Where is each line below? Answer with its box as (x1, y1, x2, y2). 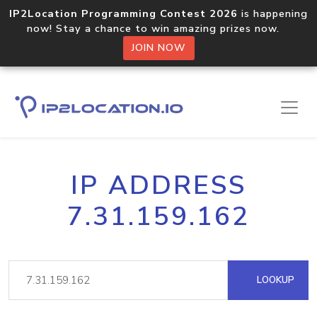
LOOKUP (254, 273, 294, 287)
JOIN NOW (131, 41, 186, 54)
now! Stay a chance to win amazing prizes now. (27, 21, 290, 35)
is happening (238, 6, 308, 21)
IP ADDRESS (71, 168, 246, 203)
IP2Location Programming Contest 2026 (9, 6, 238, 21)
